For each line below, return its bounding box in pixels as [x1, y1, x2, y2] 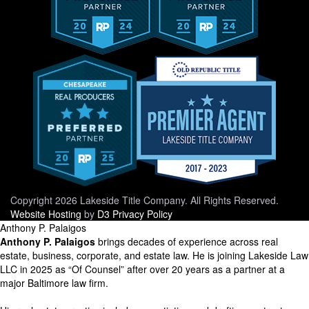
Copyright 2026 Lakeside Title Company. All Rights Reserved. [10, 193, 279, 207]
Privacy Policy [112, 207, 172, 221]
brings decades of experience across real [95, 235, 278, 248]
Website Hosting [10, 207, 81, 221]
